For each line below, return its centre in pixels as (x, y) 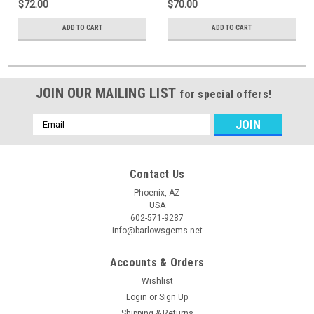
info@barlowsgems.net (157, 230)
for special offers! (226, 94)
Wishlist (157, 281)
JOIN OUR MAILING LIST (108, 93)
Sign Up (174, 297)
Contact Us (157, 174)
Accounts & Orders (157, 262)
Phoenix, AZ (157, 192)
